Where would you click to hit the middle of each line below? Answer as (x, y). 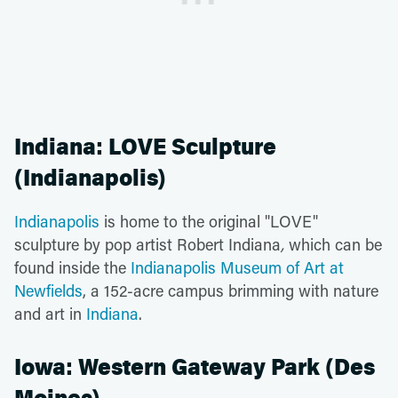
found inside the (72, 267)
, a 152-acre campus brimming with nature (231, 290)
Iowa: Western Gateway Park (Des (195, 367)
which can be (335, 244)
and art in (50, 313)
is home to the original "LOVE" (209, 221)
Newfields (48, 290)
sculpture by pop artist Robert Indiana (147, 244)
